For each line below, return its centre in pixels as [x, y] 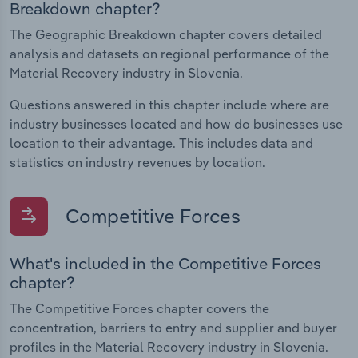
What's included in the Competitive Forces [165, 263]
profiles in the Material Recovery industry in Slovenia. [169, 346]
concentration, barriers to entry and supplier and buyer [173, 327]
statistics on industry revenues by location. [137, 162]
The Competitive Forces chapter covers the [139, 308]
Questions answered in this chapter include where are [169, 104]
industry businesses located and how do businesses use [176, 123]
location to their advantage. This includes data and [161, 143]
